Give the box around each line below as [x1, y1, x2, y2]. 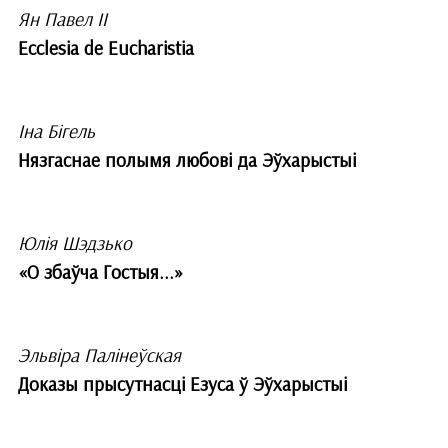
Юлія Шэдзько [17, 231, 132, 256]
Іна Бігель [17, 119, 95, 144]
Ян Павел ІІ [17, 6, 107, 31]
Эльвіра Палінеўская [17, 343, 181, 368]
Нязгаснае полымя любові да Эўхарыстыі [17, 148, 356, 173]
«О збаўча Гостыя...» [17, 260, 183, 285]
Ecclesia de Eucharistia [17, 35, 194, 60]
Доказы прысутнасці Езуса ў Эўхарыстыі [17, 372, 347, 397]
